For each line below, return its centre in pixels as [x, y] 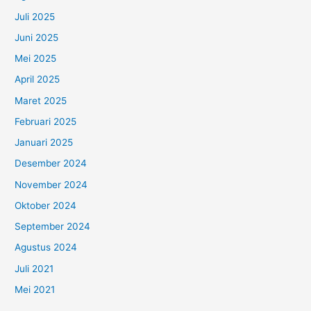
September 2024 [53, 227]
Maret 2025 [41, 100]
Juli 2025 [35, 16]
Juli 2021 [34, 268]
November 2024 [51, 184]
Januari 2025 [44, 143]
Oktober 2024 [46, 205]
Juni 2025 [37, 37]
